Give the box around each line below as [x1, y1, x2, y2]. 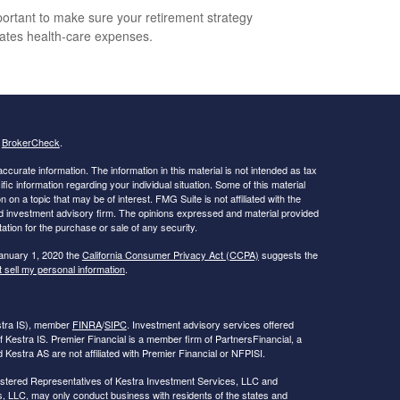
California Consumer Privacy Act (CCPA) [81, 246, 259, 262]
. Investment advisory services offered [126, 316, 294, 331]
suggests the [258, 246, 318, 262]
